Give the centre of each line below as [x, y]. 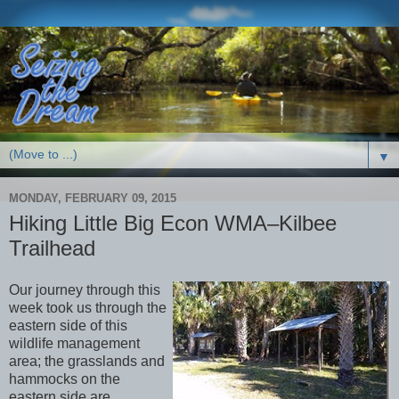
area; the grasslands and [87, 362]
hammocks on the [65, 379]
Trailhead [52, 248]
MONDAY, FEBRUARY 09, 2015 [93, 199]
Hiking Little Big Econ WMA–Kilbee [173, 223]
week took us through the [88, 308]
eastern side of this [68, 326]
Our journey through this [85, 290]
